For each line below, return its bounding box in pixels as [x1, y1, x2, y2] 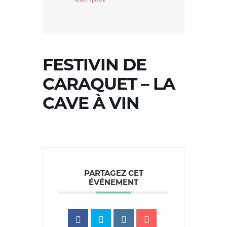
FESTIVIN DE [43, 52, 146, 75]
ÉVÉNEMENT [89, 177, 138, 187]
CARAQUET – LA [43, 71, 175, 94]
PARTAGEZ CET [84, 168, 143, 178]
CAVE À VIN [43, 91, 139, 113]
